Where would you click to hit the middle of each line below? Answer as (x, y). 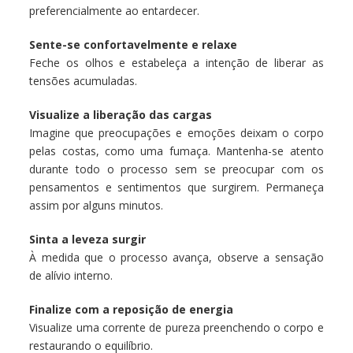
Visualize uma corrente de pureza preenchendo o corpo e (176, 328)
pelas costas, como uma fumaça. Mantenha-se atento (176, 151)
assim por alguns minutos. (97, 206)
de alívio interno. (71, 276)
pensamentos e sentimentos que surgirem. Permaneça (176, 188)
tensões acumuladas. (84, 81)
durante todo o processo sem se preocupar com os (176, 169)
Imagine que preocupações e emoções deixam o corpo (176, 133)
